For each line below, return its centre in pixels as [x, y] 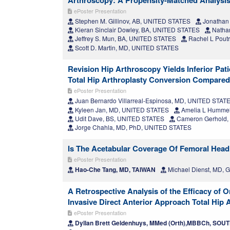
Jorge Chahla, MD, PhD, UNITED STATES [132, 127]
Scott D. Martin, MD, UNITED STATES [126, 48]
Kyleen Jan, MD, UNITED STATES [121, 110]
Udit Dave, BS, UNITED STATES [119, 119]
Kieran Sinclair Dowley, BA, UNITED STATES [137, 30]
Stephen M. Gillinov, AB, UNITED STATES [132, 21]
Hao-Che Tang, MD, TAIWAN [114, 170]
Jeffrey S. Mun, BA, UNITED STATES [125, 39]
